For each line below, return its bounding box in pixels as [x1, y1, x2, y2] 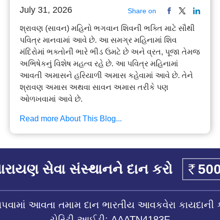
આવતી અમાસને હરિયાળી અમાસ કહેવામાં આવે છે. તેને [20, 71, 193, 80]
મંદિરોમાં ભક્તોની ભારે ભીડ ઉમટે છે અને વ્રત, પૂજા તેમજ [20, 48, 200, 56]
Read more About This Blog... [20, 114, 122, 123]
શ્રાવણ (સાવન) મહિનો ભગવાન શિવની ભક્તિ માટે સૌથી [20, 24, 195, 33]
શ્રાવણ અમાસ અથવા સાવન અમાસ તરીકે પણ [20, 83, 169, 92]
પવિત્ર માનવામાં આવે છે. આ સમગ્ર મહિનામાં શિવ [20, 36, 177, 45]
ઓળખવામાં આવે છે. [20, 95, 83, 104]
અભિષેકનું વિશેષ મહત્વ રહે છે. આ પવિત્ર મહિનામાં [20, 59, 179, 68]
